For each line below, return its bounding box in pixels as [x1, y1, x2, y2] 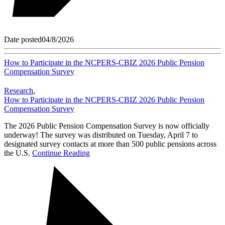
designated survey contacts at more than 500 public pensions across [4, 139, 216, 148]
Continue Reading [32, 148, 90, 157]
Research [4, 86, 33, 95]
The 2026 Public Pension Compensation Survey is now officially [4, 121, 209, 130]
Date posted [4, 35, 42, 44]
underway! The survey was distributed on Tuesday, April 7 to [4, 130, 198, 139]
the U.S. [4, 148, 32, 157]
